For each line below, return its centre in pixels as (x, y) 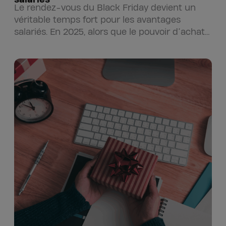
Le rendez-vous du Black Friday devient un (105, 8)
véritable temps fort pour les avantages (97, 20)
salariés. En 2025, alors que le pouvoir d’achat (109, 32)
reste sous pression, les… (65, 44)
